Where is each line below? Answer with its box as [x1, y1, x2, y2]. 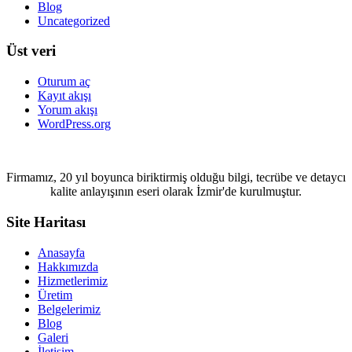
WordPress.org [38, 117, 111, 131]
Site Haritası [6, 213, 86, 230]
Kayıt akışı [38, 89, 91, 103]
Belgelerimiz [38, 302, 101, 316]
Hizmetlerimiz [38, 273, 108, 288]
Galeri [38, 330, 68, 344]
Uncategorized [38, 13, 110, 27]
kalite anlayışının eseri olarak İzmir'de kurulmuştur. [50, 185, 302, 199]
